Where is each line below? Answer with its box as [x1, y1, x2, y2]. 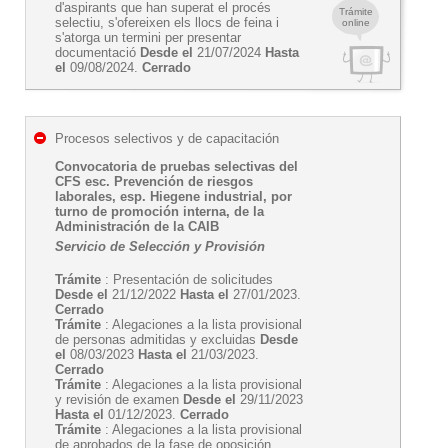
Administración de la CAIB [55, 219, 219, 234]
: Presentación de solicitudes [101, 272, 273, 287]
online [341, 17, 370, 28]
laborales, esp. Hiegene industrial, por [55, 189, 292, 204]
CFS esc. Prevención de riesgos [55, 174, 253, 189]
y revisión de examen [55, 392, 183, 407]
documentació [55, 45, 140, 60]
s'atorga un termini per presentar [55, 30, 241, 45]
